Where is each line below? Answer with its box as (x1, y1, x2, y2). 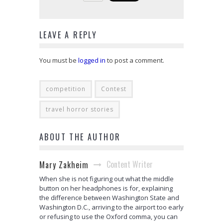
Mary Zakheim (39, 159, 89, 171)
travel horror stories (46, 105, 113, 114)
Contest (101, 85, 126, 94)
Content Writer (107, 158, 153, 171)
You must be (39, 56, 78, 65)
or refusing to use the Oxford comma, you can (39, 212, 178, 222)
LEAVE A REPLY (39, 29, 98, 41)
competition (46, 85, 86, 94)
